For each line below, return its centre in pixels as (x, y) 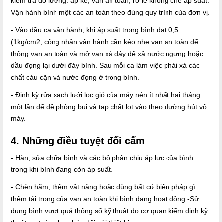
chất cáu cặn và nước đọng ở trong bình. (75, 78)
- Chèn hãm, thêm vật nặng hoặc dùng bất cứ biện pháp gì (103, 187)
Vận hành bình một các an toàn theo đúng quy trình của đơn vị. (110, 13)
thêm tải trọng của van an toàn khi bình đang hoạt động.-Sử (105, 199)
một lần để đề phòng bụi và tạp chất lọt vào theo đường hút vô (109, 107)
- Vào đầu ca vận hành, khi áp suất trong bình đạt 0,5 (95, 30)
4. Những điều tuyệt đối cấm (78, 141)
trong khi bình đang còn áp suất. (62, 170)
